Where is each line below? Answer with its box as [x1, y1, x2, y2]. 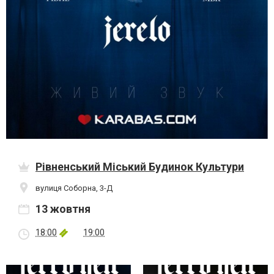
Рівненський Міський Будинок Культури [35, 160, 244, 174]
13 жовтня [35, 202, 91, 216]
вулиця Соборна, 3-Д [35, 183, 113, 193]
